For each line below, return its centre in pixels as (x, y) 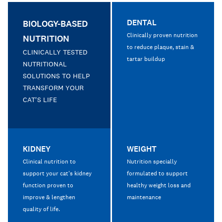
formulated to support (157, 174)
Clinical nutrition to (49, 162)
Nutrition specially (152, 162)
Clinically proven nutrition (162, 35)
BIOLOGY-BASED (55, 24)
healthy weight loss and (159, 186)
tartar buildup (146, 59)
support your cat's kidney (57, 174)
